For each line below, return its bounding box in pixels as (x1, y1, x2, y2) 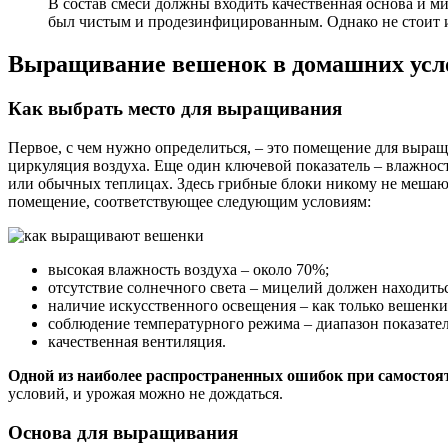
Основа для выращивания (8, 421, 238, 443)
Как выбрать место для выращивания (8, 98, 342, 120)
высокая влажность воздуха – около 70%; (48, 260, 329, 278)
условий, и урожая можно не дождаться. (8, 384, 283, 402)
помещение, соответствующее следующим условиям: (8, 192, 371, 210)
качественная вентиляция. (48, 332, 226, 350)
